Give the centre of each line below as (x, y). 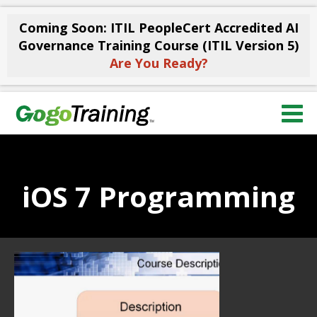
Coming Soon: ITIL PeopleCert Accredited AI (158, 28)
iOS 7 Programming (158, 196)
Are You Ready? (158, 63)
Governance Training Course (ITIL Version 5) (158, 45)
